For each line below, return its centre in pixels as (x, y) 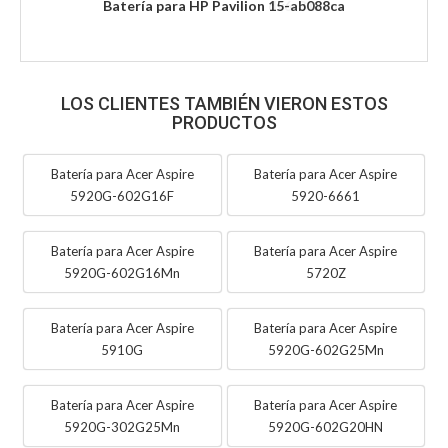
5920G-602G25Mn (325, 349)
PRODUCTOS (224, 122)
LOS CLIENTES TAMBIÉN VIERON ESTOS (224, 103)
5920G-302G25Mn (122, 426)
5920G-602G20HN (326, 426)
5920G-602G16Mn (122, 272)
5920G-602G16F (122, 195)
